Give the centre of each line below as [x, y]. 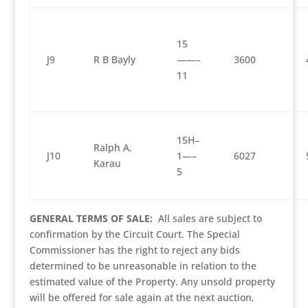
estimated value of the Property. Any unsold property [152, 282]
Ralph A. [112, 147]
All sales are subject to [207, 218]
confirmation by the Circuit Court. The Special [134, 234]
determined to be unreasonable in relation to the [143, 266]
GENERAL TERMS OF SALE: [91, 218]
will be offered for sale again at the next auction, [142, 297]
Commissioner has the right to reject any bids [134, 250]
